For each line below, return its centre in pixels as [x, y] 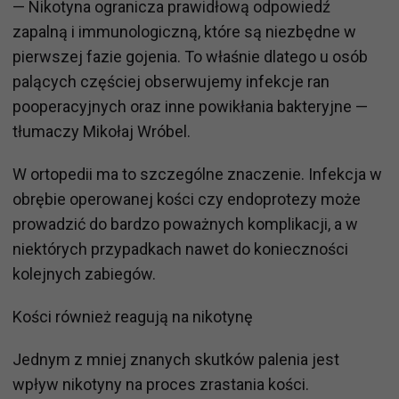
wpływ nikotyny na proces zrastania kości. [161, 384]
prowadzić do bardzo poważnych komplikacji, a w [185, 224]
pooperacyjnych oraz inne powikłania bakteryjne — [190, 106]
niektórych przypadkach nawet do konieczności [180, 248]
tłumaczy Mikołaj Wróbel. [102, 131]
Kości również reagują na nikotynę [133, 316]
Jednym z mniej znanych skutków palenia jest [176, 359]
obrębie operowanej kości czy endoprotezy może [187, 199]
